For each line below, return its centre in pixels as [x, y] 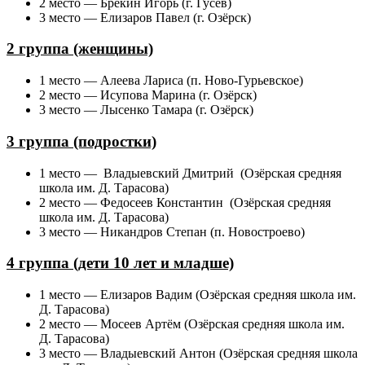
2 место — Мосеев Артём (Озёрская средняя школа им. [192, 324]
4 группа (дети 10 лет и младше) [120, 263]
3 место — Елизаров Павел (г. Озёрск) [145, 17]
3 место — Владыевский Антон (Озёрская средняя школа [198, 354]
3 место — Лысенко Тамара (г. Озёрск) [148, 110]
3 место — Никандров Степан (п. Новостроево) [172, 231]
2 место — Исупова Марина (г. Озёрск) [148, 95]
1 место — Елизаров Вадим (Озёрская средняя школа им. [198, 295]
